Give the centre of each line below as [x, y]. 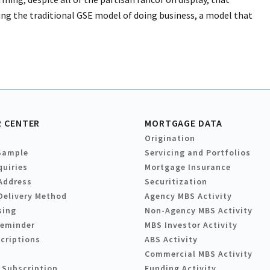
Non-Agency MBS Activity [199, 211]
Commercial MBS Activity [199, 254]
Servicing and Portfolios [198, 153]
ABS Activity [171, 240]
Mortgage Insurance [188, 167]
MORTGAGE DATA [184, 123]
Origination [170, 138]
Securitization [176, 182]
